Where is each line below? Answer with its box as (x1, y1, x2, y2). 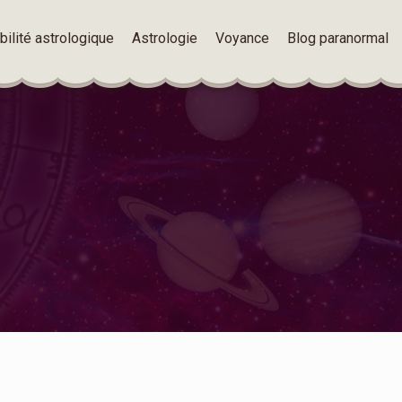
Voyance (215, 30, 269, 47)
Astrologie (132, 30, 197, 47)
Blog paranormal (287, 30, 389, 47)
